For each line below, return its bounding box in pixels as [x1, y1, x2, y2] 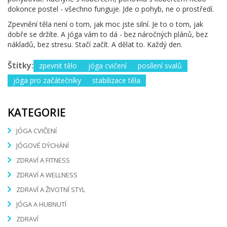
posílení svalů [138, 60, 182, 70]
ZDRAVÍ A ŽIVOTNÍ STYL [16, 185, 85, 195]
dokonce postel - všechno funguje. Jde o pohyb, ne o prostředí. [8, 4, 214, 14]
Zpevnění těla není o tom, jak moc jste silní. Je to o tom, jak [8, 19, 203, 29]
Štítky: [8, 59, 33, 71]
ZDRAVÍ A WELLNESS [16, 170, 78, 180]
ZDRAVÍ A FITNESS [16, 156, 70, 165]
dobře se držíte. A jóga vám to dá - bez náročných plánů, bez [8, 29, 208, 39]
